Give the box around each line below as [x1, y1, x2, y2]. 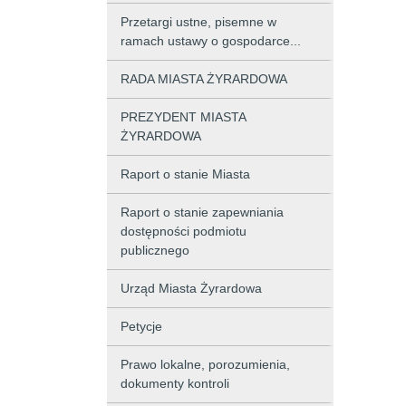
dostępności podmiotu [121, 224, 246, 238]
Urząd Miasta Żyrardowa [121, 281, 262, 295]
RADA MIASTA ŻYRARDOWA [121, 72, 287, 86]
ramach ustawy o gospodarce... [121, 34, 301, 48]
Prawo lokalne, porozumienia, [121, 357, 290, 372]
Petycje [121, 319, 162, 333]
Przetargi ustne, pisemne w [121, 14, 276, 29]
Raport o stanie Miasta [121, 167, 250, 181]
